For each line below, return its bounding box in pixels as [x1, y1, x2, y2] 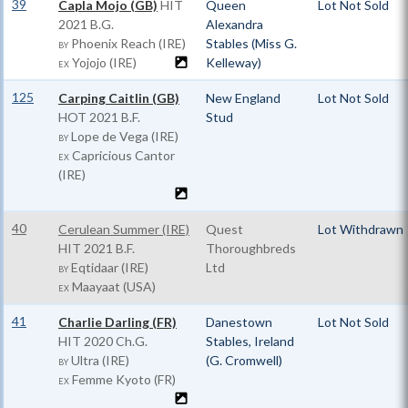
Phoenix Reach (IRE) [68, 36, 186, 51]
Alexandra [206, 16, 263, 32]
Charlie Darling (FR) [58, 314, 177, 330]
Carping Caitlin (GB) [58, 90, 179, 106]
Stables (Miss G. [206, 36, 297, 51]
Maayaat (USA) [69, 279, 156, 294]
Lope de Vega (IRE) [68, 128, 178, 144]
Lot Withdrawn [318, 221, 403, 237]
